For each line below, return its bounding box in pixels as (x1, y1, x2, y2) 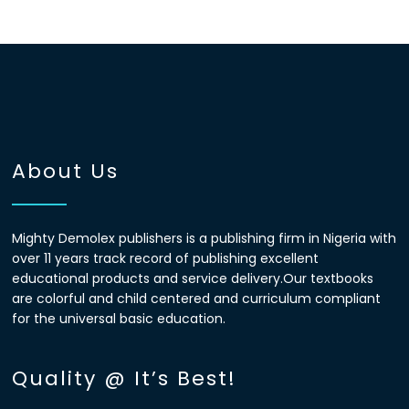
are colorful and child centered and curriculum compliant (12, 288, 382, 308)
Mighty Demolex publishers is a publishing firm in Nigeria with (12, 228, 397, 247)
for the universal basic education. (12, 309, 226, 328)
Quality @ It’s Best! (12, 363, 237, 393)
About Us (12, 156, 120, 185)
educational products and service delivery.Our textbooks (12, 268, 374, 288)
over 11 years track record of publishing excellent (12, 248, 320, 267)
